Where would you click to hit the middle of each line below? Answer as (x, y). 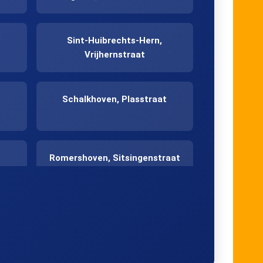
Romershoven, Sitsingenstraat (114, 158)
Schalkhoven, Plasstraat (115, 99)
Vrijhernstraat (114, 54)
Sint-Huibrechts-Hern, (115, 40)
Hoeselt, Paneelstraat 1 (115, 216)
